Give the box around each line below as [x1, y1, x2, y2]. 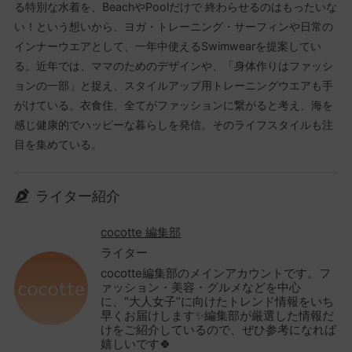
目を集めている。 [13, 137, 102, 151]
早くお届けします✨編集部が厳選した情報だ [101, 307, 335, 323]
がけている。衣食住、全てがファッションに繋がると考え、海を [13, 97, 333, 112]
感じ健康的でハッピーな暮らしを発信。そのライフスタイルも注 [13, 117, 333, 131]
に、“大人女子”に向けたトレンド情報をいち [101, 293, 335, 309]
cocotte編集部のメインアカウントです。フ [101, 265, 332, 280]
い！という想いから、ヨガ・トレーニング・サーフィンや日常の [13, 19, 333, 33]
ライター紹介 [35, 187, 120, 204]
